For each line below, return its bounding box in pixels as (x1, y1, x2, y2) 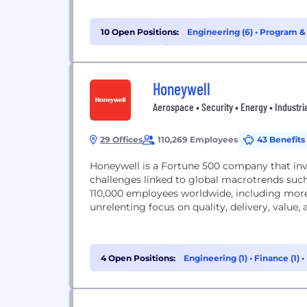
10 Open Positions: (101, 27, 179, 37)
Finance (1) (254, 253, 302, 263)
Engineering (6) (187, 27, 255, 37)
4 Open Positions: (101, 253, 175, 263)
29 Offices (100, 134, 143, 145)
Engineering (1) (184, 253, 249, 263)
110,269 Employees (158, 134, 238, 145)
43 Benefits (257, 134, 305, 145)
